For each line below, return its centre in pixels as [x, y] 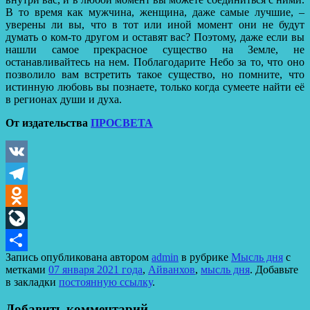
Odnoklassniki [37, 218]
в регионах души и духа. [64, 100]
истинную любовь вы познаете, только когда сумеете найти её [155, 87]
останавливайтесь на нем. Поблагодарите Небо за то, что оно [155, 62]
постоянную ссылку [106, 282]
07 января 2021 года [95, 270]
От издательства [48, 123]
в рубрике [205, 257]
